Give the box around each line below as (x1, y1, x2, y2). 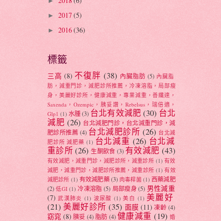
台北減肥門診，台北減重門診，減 (83, 119, 176, 127)
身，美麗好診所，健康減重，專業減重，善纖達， (47, 91, 176, 99)
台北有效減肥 (90, 108, 141, 119)
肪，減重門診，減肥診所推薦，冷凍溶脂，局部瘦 (47, 82, 176, 90)
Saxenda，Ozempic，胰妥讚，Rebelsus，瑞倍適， (47, 101, 176, 109)
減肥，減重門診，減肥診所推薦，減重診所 (47, 166, 154, 174)
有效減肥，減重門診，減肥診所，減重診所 (47, 157, 154, 165)
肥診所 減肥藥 (47, 138, 84, 146)
